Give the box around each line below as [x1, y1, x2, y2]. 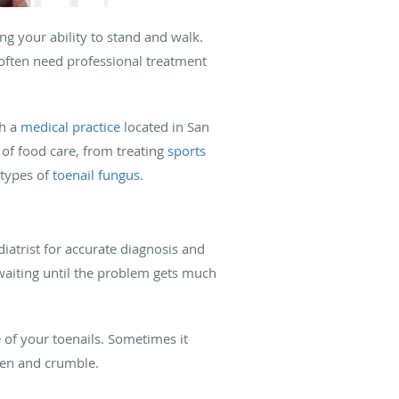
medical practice [20, 117, 120, 135]
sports [167, 141, 206, 159]
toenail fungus [53, 165, 140, 183]
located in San [120, 117, 209, 135]
